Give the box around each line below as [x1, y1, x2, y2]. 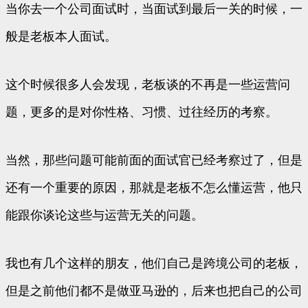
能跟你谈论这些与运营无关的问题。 [5, 208, 203, 223]
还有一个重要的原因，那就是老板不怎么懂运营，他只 [5, 181, 302, 195]
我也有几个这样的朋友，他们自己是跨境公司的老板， [5, 256, 302, 271]
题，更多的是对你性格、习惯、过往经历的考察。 [5, 105, 278, 120]
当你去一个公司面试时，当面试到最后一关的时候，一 [5, 2, 302, 16]
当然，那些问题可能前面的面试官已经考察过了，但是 [5, 153, 302, 168]
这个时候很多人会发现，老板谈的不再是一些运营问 [5, 78, 290, 92]
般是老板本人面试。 [5, 30, 117, 44]
